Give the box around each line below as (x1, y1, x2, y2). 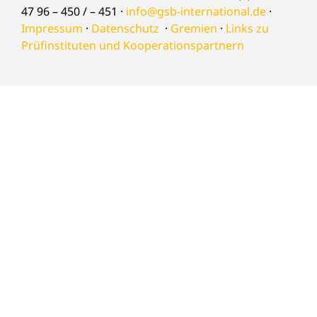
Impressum (21, 21, 83, 37)
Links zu (226, 21, 269, 37)
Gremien (171, 21, 217, 37)
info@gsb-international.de (126, 4, 266, 20)
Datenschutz (91, 21, 159, 37)
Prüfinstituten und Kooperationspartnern (21, 38, 244, 54)
